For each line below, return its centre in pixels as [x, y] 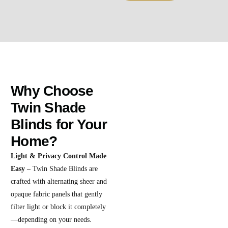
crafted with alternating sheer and [59, 181]
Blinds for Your [59, 124]
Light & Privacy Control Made [59, 156]
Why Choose [52, 91]
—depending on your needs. [51, 219]
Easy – [22, 168]
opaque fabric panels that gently [57, 194]
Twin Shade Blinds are [65, 168]
